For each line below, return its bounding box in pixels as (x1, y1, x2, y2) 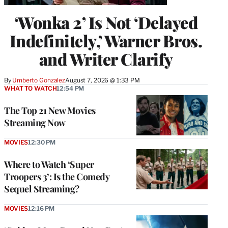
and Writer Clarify (39, 48, 173, 70)
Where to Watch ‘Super (4, 158, 94, 171)
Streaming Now (4, 117, 66, 129)
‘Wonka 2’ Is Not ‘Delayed (14, 11, 198, 34)
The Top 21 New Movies (4, 104, 96, 117)
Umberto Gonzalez (12, 76, 66, 84)
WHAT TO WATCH (4, 84, 57, 93)
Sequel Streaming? (4, 183, 81, 195)
